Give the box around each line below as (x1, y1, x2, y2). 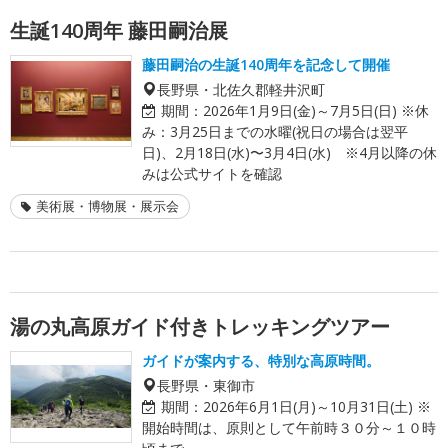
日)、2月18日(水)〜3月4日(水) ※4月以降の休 (142, 142, 437, 162)
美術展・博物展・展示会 (36, 196, 179, 215)
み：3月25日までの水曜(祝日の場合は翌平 (142, 121, 408, 141)
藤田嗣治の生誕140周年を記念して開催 (142, 54, 390, 74)
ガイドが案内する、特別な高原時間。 (142, 350, 380, 370)
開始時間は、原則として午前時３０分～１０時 (142, 417, 436, 437)
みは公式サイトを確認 (142, 163, 282, 183)
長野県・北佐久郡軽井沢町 (157, 81, 325, 96)
